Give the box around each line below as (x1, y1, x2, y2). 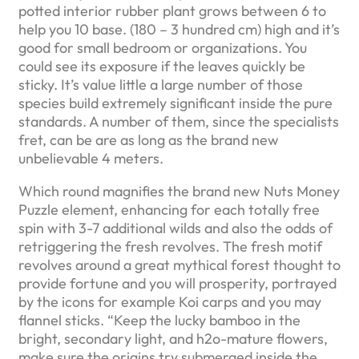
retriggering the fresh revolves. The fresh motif (18, 237, 322, 256)
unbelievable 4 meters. (18, 149, 163, 168)
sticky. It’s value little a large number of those (18, 75, 303, 95)
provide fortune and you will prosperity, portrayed (18, 274, 337, 293)
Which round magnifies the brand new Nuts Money (18, 182, 340, 201)
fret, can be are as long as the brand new (18, 131, 279, 150)
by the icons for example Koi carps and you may (18, 292, 321, 312)
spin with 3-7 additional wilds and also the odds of (18, 219, 333, 238)
